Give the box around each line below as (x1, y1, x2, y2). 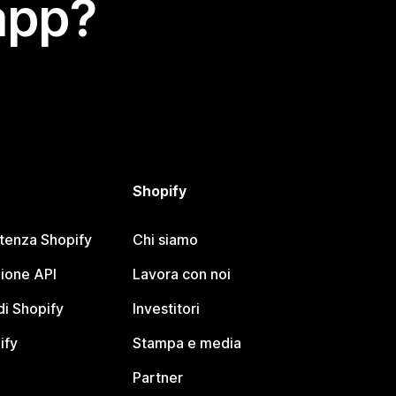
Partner (133, 369, 184, 387)
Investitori (133, 300, 201, 318)
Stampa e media (133, 334, 242, 353)
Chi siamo (133, 231, 199, 249)
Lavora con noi (133, 265, 232, 284)
